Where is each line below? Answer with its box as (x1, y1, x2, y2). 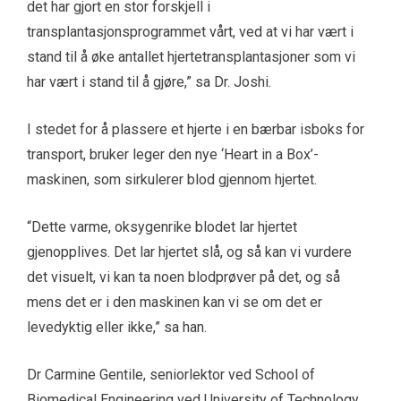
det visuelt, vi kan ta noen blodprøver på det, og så (27, 269, 340, 286)
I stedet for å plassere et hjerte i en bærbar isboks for (27, 121, 364, 139)
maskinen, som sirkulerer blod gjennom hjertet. (27, 171, 317, 189)
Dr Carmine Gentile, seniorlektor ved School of (27, 366, 315, 384)
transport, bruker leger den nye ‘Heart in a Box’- (27, 146, 319, 164)
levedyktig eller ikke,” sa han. (27, 319, 207, 337)
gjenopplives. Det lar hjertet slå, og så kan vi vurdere (27, 243, 352, 261)
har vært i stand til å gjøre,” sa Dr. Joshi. (27, 73, 271, 91)
